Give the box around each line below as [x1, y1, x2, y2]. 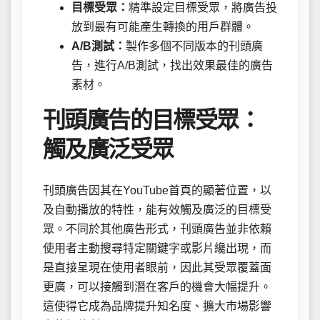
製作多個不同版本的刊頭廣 [126, 40, 263, 53]
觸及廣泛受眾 [43, 136, 174, 163]
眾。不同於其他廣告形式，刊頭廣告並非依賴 [43, 222, 271, 235]
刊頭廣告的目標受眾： [43, 107, 260, 134]
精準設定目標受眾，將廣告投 [129, 1, 277, 14]
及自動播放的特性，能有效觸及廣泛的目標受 [43, 203, 271, 216]
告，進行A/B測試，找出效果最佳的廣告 [71, 59, 273, 72]
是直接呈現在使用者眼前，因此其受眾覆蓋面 [43, 261, 271, 274]
